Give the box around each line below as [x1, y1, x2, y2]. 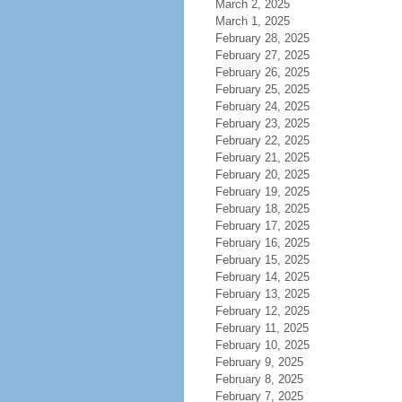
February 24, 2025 [214, 100, 310, 113]
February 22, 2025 [214, 134, 310, 147]
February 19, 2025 [214, 185, 310, 198]
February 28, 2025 [214, 31, 310, 45]
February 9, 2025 [214, 355, 303, 369]
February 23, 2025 [214, 117, 310, 130]
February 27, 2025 [214, 48, 310, 62]
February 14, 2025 [214, 270, 310, 284]
